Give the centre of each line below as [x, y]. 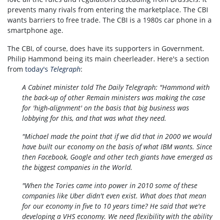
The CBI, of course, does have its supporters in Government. [106, 48]
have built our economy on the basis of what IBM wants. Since [117, 146]
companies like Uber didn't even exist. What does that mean [114, 195]
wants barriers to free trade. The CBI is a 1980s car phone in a [110, 20]
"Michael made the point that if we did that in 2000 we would [117, 136]
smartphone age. [35, 30]
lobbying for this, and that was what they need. [94, 118]
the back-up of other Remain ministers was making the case [114, 97]
